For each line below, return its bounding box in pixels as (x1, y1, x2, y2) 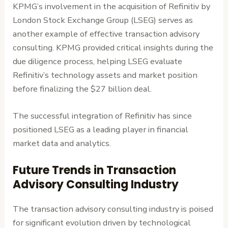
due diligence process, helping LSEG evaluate (13, 55, 183, 67)
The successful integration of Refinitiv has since (13, 109, 192, 122)
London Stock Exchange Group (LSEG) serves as (13, 14, 193, 26)
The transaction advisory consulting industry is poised (13, 203, 214, 215)
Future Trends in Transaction (13, 162, 177, 179)
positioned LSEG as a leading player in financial (13, 123, 189, 135)
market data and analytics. (13, 137, 111, 149)
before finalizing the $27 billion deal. (13, 82, 152, 95)
